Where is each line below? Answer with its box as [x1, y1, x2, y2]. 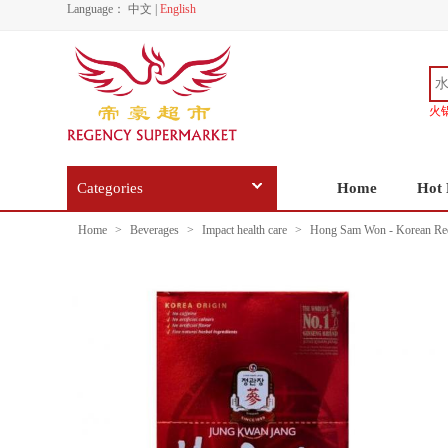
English [160, 2, 196, 16]
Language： [67, 2, 125, 16]
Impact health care [202, 223, 287, 237]
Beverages [130, 223, 179, 237]
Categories [77, 180, 143, 196]
